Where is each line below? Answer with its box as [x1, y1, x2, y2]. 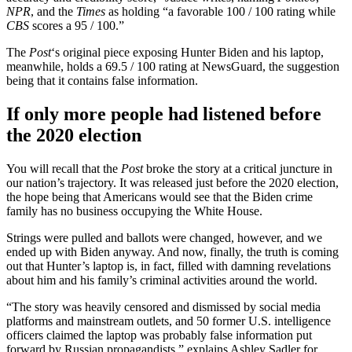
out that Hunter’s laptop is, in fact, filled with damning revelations [6, 258, 331, 273]
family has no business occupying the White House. [6, 203, 262, 218]
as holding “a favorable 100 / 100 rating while [105, 5, 335, 19]
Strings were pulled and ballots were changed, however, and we [6, 230, 322, 244]
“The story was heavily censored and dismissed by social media [6, 299, 321, 313]
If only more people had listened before [6, 103, 321, 124]
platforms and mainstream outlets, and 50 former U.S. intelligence [6, 313, 331, 328]
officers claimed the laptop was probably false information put [6, 328, 312, 342]
